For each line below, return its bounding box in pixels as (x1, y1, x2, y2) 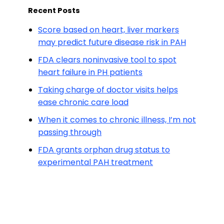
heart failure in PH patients (38, 66, 142, 78)
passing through (38, 126, 101, 138)
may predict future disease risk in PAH (38, 36, 186, 48)
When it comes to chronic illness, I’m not (38, 114, 196, 125)
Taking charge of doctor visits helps (38, 84, 178, 95)
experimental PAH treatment (38, 156, 153, 168)
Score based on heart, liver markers (38, 24, 179, 35)
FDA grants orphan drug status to (38, 144, 170, 155)
